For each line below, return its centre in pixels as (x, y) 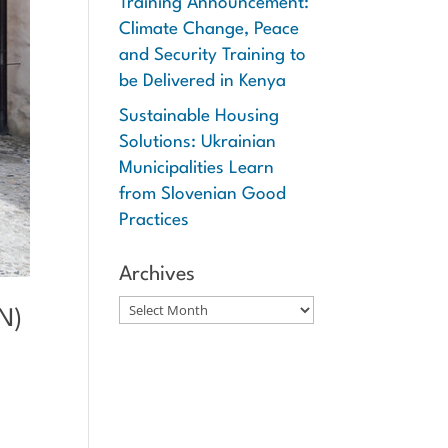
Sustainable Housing (199, 116)
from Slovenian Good (203, 194)
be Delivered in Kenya (203, 81)
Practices (154, 220)
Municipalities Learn (197, 168)
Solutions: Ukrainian (198, 142)
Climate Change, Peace (209, 29)
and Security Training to (213, 55)
